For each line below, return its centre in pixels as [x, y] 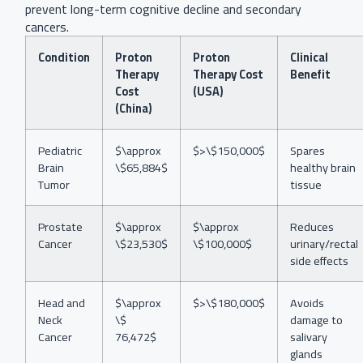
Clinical [309, 58]
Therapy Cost [228, 75]
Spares [307, 151]
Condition [64, 58]
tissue [306, 185]
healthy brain [323, 168]
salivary [309, 337]
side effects [319, 261]
